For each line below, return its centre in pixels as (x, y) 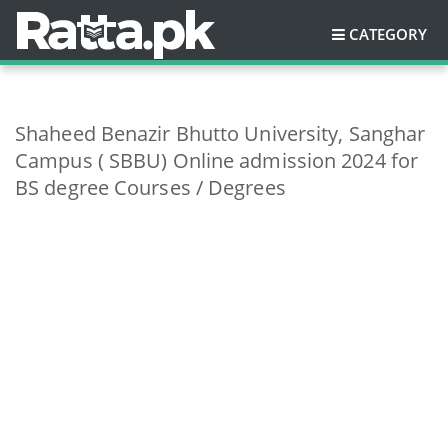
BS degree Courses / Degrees (150, 187)
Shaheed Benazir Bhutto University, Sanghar (220, 133)
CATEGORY (388, 34)
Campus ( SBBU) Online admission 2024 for (217, 160)
